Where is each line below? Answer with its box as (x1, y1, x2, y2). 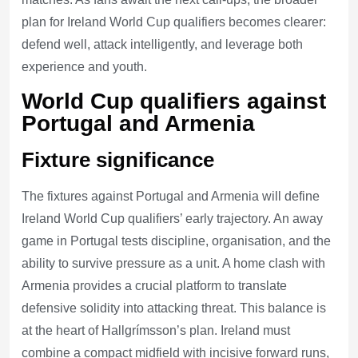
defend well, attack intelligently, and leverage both (22, 37, 303, 51)
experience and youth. (22, 59, 147, 74)
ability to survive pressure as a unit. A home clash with (22, 256, 325, 270)
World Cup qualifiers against (22, 88, 326, 113)
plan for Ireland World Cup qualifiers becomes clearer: (22, 14, 326, 29)
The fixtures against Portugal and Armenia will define (22, 189, 320, 203)
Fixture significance (22, 147, 214, 172)
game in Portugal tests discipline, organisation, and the (22, 233, 331, 248)
